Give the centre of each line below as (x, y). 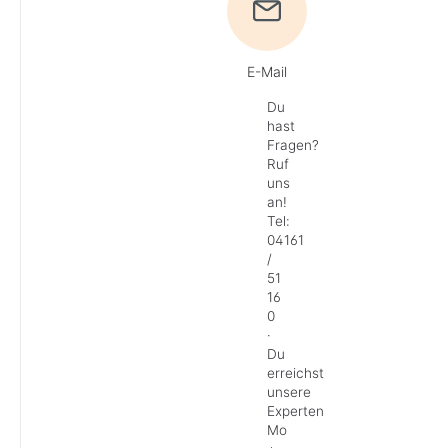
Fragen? (293, 145)
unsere (289, 392)
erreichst (296, 373)
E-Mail (267, 72)
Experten (296, 411)
